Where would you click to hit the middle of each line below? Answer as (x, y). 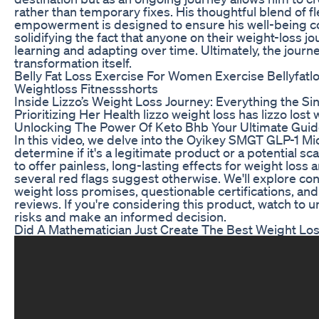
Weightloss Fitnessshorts (86, 88)
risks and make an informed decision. (120, 216)
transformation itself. (73, 62)
